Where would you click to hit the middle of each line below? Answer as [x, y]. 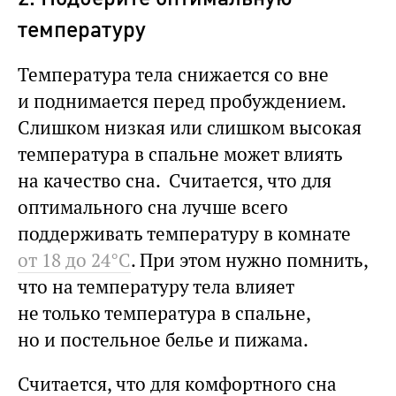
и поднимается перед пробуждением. [182, 101]
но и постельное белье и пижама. [163, 339]
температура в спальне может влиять [180, 154]
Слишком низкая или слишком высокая [190, 127]
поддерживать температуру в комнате [184, 233]
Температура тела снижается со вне [173, 74]
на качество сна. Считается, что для [175, 180]
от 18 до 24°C [74, 260]
